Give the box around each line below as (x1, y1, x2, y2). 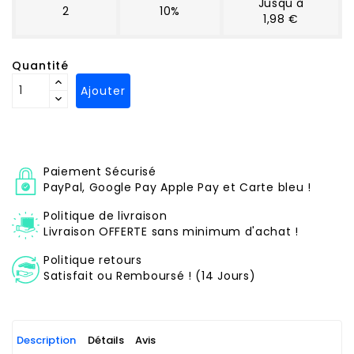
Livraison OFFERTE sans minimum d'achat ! (43, 223, 299, 239)
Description (17, 332, 76, 348)
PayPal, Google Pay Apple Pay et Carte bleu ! (43, 179, 311, 195)
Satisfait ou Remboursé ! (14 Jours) (43, 267, 256, 284)
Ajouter (81, 82, 126, 99)
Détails (87, 332, 124, 348)
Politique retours (43, 251, 142, 268)
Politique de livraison (43, 207, 168, 224)
